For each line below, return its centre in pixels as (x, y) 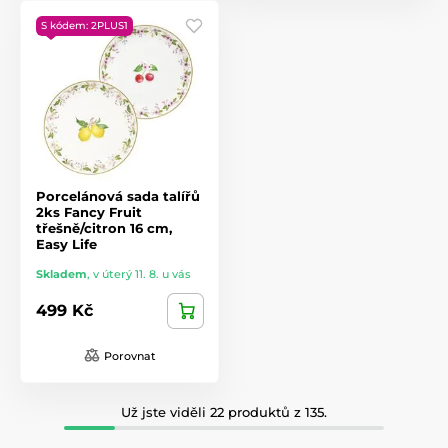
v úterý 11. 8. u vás (142, 273)
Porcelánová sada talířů (118, 195)
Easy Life (66, 243)
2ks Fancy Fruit (89, 211)
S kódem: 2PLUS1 (84, 25)
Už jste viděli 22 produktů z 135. (224, 411)
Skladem (61, 273)
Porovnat (129, 355)
